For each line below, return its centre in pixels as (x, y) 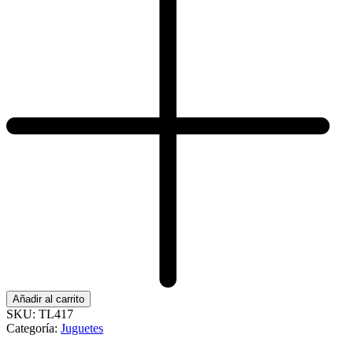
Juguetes (82, 328)
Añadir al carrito (48, 299)
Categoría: (33, 328)
